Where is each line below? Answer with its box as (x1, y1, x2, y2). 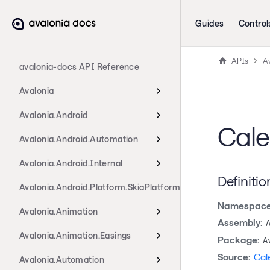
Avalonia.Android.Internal (19, 158, 123, 168)
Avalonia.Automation (19, 254, 104, 265)
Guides (195, 18, 224, 28)
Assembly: (217, 217, 263, 228)
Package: (217, 234, 260, 245)
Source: (217, 251, 251, 263)
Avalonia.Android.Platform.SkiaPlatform (19, 182, 180, 192)
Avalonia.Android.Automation (19, 134, 139, 144)
